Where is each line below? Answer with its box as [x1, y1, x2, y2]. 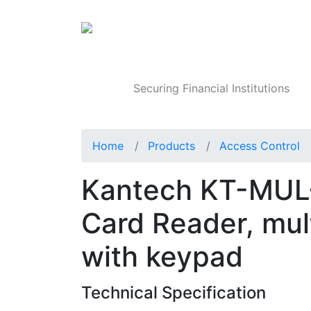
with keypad [81, 239, 243, 274]
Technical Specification [81, 283, 266, 303]
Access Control [219, 139, 300, 153]
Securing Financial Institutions [133, 81, 290, 96]
